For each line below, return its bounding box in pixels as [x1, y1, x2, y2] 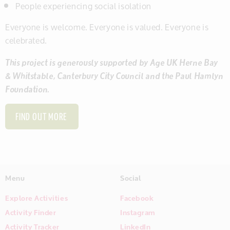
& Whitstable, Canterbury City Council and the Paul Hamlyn [5, 67, 223, 84]
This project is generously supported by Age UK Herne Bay [5, 53, 218, 70]
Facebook [120, 190, 154, 205]
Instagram [120, 205, 156, 220]
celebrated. [5, 32, 48, 49]
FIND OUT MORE [15, 112, 69, 123]
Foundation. [5, 80, 50, 97]
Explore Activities [5, 190, 68, 205]
